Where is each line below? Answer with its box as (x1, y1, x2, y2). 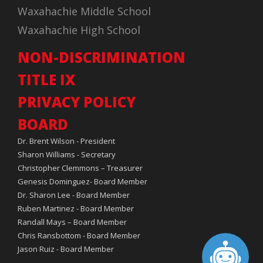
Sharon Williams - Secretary (18, 149, 116, 160)
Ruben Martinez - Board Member (18, 203, 134, 214)
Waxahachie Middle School (18, 4, 151, 19)
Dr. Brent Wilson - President (18, 136, 115, 147)
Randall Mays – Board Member (18, 217, 127, 228)
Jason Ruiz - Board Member (18, 244, 114, 255)
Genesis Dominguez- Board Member (18, 176, 147, 187)
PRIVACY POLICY (18, 92, 136, 112)
